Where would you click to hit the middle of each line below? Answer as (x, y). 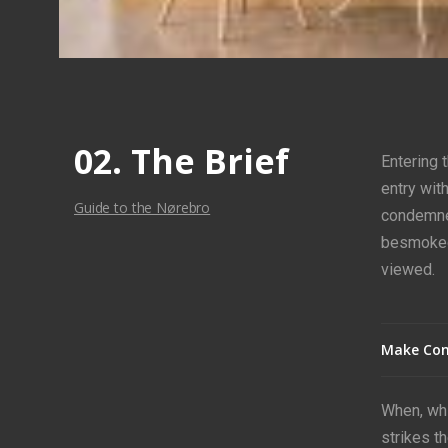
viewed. (407, 269)
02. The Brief (181, 161)
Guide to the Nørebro (142, 207)
